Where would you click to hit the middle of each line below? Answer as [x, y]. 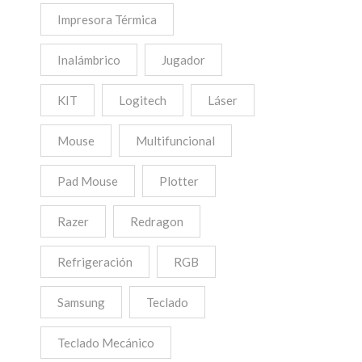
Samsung [81, 302]
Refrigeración [95, 262]
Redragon [157, 221]
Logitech [143, 100]
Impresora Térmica [107, 19]
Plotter [179, 181]
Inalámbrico [89, 60]
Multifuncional [175, 141]
